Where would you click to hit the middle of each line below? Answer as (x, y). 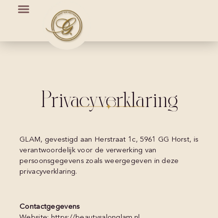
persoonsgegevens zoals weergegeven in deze (99, 161)
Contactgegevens (50, 207)
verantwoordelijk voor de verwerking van (88, 150)
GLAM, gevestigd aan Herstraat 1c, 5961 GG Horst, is (109, 140)
